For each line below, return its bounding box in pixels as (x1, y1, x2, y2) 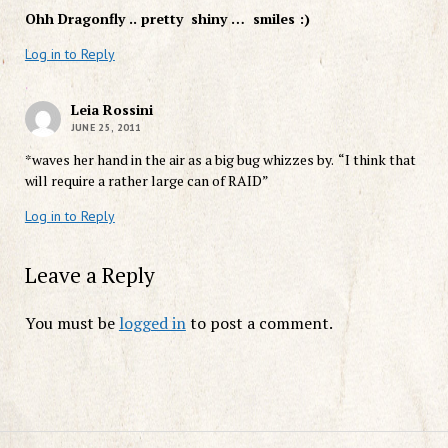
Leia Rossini (70, 99, 153, 119)
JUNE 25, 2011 (70, 120, 142, 134)
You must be (24, 311, 119, 334)
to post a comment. (185, 311, 333, 334)
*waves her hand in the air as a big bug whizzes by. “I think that (24, 149, 416, 169)
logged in (118, 311, 186, 334)
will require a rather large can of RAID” (24, 170, 269, 190)
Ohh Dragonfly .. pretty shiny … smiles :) (24, 8, 310, 28)
